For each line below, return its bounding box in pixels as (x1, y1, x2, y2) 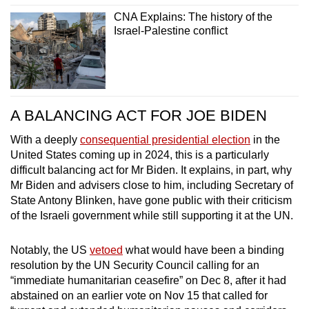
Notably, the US (10, 243, 90, 256)
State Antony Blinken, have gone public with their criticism (10, 194, 292, 206)
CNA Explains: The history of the (113, 11, 272, 23)
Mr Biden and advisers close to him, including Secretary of (10, 179, 293, 191)
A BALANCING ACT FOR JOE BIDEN (10, 106, 267, 124)
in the (250, 133, 280, 146)
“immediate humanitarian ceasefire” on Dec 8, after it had (10, 274, 286, 286)
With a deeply (10, 133, 80, 146)
